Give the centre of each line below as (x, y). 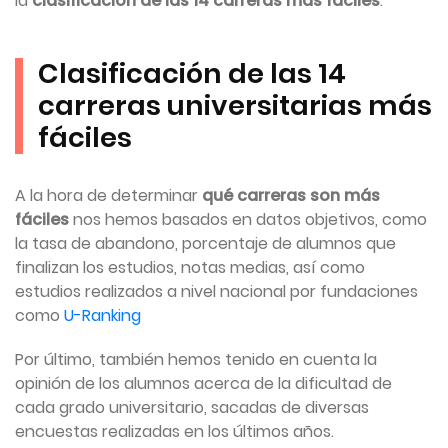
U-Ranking (102, 315)
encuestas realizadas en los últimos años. (174, 431)
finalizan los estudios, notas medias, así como (190, 267)
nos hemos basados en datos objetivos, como (248, 219)
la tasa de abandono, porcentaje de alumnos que (205, 243)
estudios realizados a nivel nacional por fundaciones (216, 291)
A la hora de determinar (108, 195)
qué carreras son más (291, 195)
